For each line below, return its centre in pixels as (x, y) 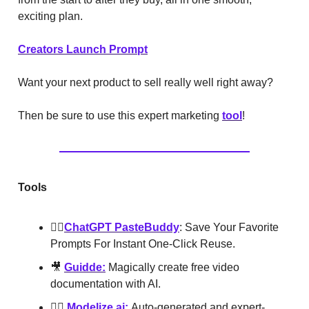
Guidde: (85, 267)
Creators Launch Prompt (83, 49)
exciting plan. (52, 16)
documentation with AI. (106, 283)
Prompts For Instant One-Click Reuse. (143, 243)
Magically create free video (172, 267)
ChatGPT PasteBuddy (122, 227)
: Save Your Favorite (229, 227)
